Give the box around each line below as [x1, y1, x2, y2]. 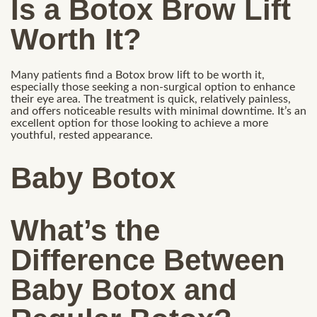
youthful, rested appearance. [11, 129, 153, 141]
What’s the [11, 213, 160, 247]
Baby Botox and [11, 272, 237, 306]
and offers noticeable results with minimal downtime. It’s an [11, 105, 306, 117]
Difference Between [11, 243, 285, 277]
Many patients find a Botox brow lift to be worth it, [11, 69, 265, 81]
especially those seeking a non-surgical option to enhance [11, 81, 295, 93]
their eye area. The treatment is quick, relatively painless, [11, 93, 291, 105]
